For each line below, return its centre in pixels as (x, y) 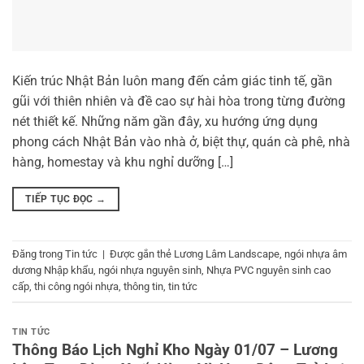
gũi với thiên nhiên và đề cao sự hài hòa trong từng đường (179, 101)
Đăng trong (39, 253)
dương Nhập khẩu (53, 270)
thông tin (143, 286)
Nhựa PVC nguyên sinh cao (269, 270)
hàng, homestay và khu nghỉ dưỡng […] (123, 162)
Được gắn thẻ (142, 253)
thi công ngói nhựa (76, 286)
